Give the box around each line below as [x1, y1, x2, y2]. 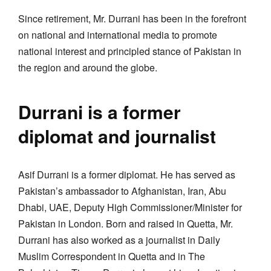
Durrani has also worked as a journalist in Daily [18, 232, 220, 247]
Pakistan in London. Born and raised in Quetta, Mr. [18, 216, 233, 230]
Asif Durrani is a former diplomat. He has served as [18, 167, 235, 181]
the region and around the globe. [18, 60, 157, 74]
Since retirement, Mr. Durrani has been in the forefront [18, 11, 246, 25]
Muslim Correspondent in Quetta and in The [18, 249, 205, 263]
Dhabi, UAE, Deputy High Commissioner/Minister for [18, 200, 242, 214]
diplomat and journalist [18, 122, 216, 149]
